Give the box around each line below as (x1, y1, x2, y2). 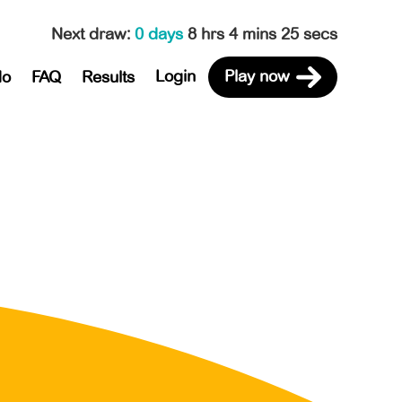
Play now (223, 66, 290, 86)
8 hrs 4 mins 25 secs (188, 23, 337, 44)
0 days (135, 23, 188, 44)
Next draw (51, 23, 127, 44)
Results (81, 66, 135, 87)
